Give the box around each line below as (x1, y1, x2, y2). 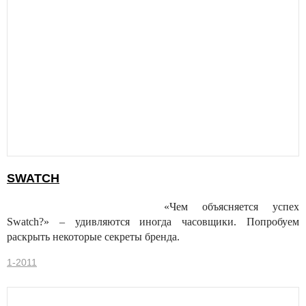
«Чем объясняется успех (164, 201, 299, 213)
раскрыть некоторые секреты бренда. (7, 231, 180, 243)
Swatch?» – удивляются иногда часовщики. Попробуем (7, 216, 299, 228)
